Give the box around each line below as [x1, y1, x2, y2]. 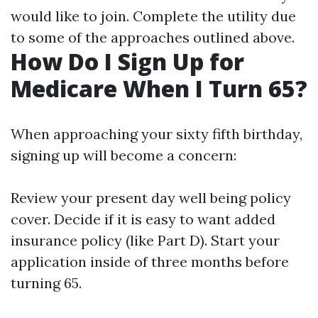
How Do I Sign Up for [11, 46, 244, 77]
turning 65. [11, 274, 82, 292]
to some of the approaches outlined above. [11, 28, 295, 46]
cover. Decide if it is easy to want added [11, 210, 275, 228]
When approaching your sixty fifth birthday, [11, 125, 302, 143]
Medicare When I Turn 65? [11, 73, 307, 104]
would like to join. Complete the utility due [11, 7, 296, 25]
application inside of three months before [11, 253, 289, 270]
